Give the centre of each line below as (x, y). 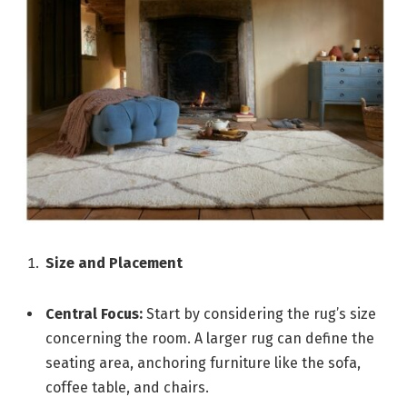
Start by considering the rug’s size (261, 313)
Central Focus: (94, 313)
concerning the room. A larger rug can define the (210, 338)
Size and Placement (114, 263)
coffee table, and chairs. (127, 387)
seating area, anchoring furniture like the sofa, (203, 362)
